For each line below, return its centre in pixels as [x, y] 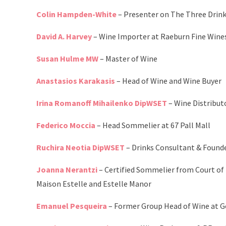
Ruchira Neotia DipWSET [80, 148]
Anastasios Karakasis [76, 81]
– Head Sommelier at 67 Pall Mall [153, 125]
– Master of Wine [128, 59]
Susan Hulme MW [67, 59]
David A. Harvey [64, 37]
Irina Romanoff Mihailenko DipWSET [102, 103]
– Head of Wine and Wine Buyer [168, 81]
